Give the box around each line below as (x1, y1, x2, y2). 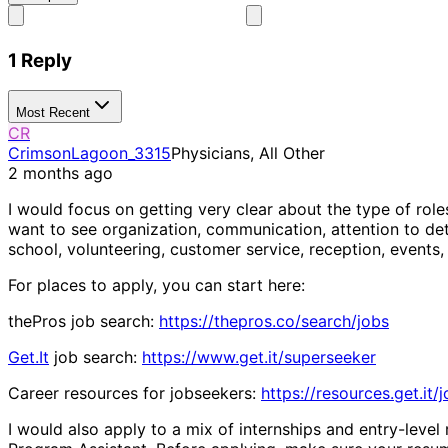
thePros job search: (8, 311, 159, 332)
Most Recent (16, 105, 90, 121)
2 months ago (8, 163, 113, 184)
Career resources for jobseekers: (8, 383, 261, 404)
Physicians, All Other (171, 143, 325, 164)
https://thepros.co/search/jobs (159, 311, 389, 332)
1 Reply (8, 48, 72, 72)
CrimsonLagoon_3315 (8, 143, 171, 164)
